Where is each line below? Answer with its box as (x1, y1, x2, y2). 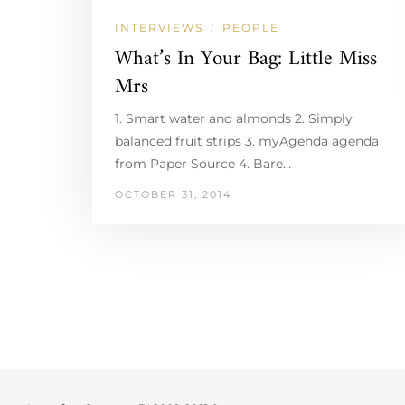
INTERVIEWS (115, 20, 203, 34)
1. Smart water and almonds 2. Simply (115, 109, 353, 127)
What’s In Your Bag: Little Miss (115, 40, 377, 78)
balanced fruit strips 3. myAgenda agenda (115, 132, 379, 149)
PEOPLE (222, 20, 279, 34)
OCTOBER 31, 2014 (115, 187, 231, 201)
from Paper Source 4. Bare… (115, 155, 291, 172)
